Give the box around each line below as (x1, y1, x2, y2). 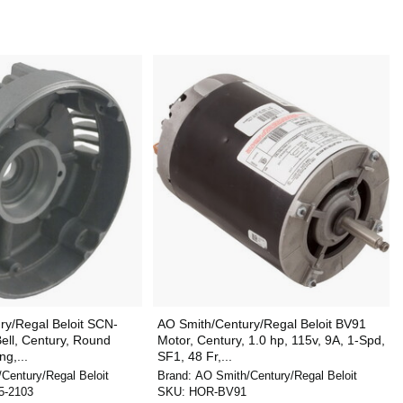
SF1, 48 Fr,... (157, 349, 232, 363)
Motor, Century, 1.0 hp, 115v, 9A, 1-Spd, (157, 333, 385, 347)
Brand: (157, 369, 195, 382)
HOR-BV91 (188, 385, 246, 399)
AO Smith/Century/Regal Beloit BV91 (157, 317, 366, 331)
